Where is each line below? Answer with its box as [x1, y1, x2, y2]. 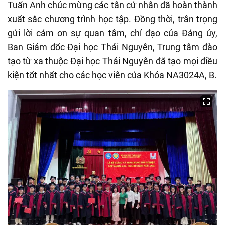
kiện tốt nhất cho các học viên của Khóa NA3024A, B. [8, 70, 217, 81]
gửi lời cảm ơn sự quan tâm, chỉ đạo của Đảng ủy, [8, 28, 217, 39]
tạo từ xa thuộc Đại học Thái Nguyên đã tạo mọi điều [8, 56, 217, 67]
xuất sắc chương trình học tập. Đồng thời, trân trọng [8, 14, 217, 25]
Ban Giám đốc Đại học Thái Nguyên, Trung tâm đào [8, 42, 217, 53]
